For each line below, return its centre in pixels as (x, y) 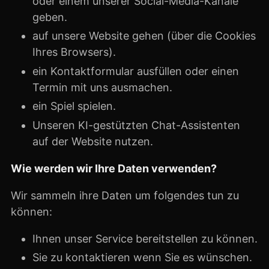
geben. (50, 17)
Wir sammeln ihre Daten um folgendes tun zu (125, 195)
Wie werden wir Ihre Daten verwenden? (114, 168)
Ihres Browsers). (74, 52)
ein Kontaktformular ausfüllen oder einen (136, 71)
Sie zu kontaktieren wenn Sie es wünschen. (142, 257)
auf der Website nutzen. (93, 141)
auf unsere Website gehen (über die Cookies (144, 36)
